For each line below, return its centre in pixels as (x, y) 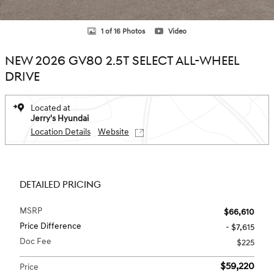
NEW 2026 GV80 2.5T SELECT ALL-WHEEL (122, 61)
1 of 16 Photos (123, 31)
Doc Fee (35, 241)
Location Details (61, 132)
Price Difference (50, 226)
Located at (50, 108)
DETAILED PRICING (60, 185)
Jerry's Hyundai (60, 118)
